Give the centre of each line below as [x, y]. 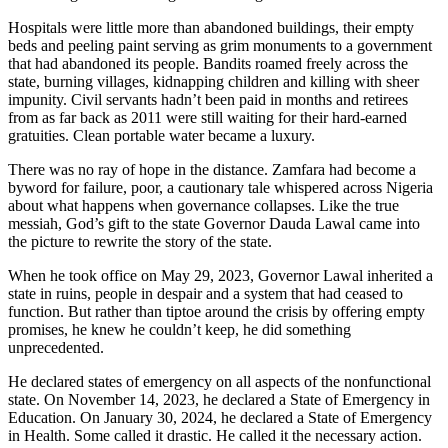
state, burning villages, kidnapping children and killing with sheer [213, 81]
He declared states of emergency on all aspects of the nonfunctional [219, 381]
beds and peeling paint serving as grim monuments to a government [220, 45]
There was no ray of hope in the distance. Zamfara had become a [212, 169]
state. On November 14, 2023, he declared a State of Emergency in [219, 399]
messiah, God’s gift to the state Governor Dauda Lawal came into [214, 223]
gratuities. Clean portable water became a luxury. [161, 135]
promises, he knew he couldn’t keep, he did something [179, 329]
